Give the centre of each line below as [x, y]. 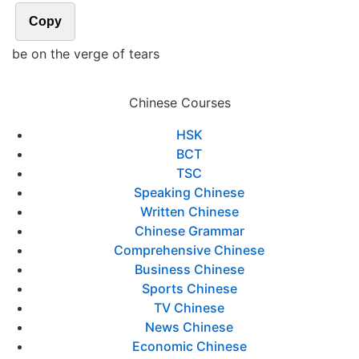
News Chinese [189, 327]
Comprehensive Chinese [189, 250]
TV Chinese [189, 308]
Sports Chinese [189, 288]
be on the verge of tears [86, 54]
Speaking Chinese [189, 192]
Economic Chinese [189, 346]
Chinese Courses [179, 103]
